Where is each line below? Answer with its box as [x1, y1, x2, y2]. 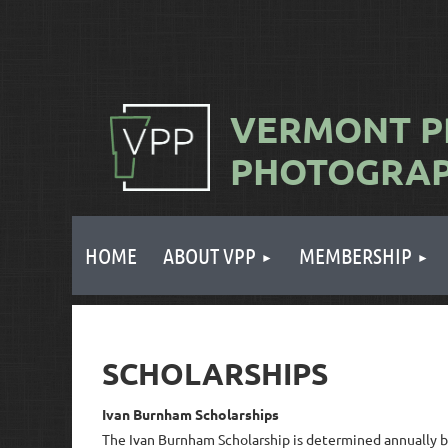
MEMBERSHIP [299, 242, 412, 268]
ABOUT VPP [163, 242, 256, 268]
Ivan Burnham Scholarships [102, 405, 279, 424]
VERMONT [230, 107, 411, 151]
